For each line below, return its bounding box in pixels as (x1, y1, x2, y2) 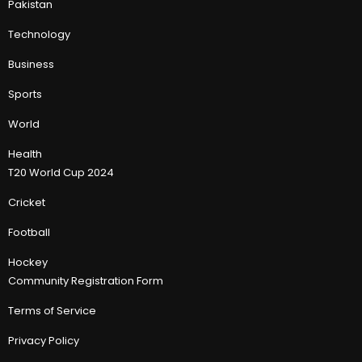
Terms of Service (8, 303, 96, 319)
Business (8, 57, 54, 73)
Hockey (8, 255, 48, 271)
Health (8, 146, 42, 162)
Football (8, 225, 50, 241)
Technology (8, 27, 70, 43)
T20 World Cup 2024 (8, 165, 114, 181)
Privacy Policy (8, 333, 79, 349)
